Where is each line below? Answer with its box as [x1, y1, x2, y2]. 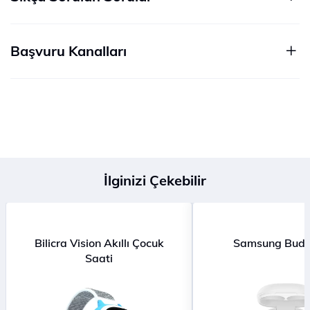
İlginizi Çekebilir [104, 172, 206, 189]
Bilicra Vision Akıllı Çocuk [34, 235, 164, 250]
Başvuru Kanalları [10, 42, 127, 60]
